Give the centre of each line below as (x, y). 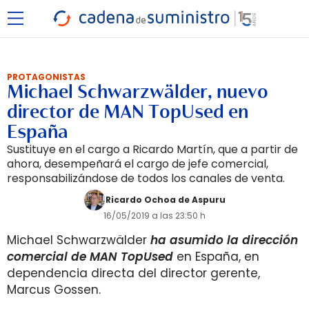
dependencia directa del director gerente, (133, 273)
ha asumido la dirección (224, 240)
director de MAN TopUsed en (128, 112)
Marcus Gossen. (54, 290)
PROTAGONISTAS (46, 77)
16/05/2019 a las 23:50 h (154, 216)
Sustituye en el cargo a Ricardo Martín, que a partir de (152, 149)
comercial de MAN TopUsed (90, 257)
